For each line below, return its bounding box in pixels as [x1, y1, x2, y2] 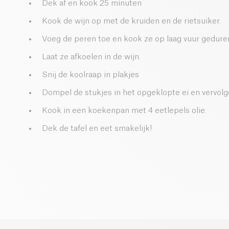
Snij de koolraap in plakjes [42, 71, 139, 79]
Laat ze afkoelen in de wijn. [42, 53, 141, 61]
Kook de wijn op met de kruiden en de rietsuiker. [42, 17, 221, 26]
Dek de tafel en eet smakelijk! [42, 125, 152, 133]
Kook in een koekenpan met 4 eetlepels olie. [42, 107, 207, 115]
